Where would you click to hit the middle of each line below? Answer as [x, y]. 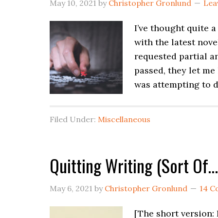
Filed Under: [74, 119]
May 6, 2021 [71, 188]
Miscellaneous [124, 119]
